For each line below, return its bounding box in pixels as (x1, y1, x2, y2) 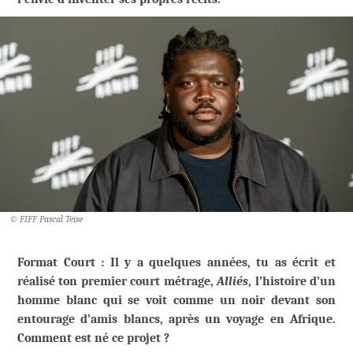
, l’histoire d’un (248, 274, 336, 289)
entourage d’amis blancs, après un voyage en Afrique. (17, 312, 336, 327)
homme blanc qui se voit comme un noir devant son (17, 293, 336, 308)
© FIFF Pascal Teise (9, 214, 83, 225)
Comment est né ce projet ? (17, 331, 169, 346)
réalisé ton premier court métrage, (17, 274, 217, 289)
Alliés (217, 274, 249, 289)
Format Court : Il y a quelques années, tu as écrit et (17, 255, 336, 270)
